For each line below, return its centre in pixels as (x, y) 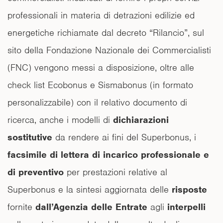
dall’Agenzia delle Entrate (91, 207)
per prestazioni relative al (115, 172)
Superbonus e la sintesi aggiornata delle (90, 189)
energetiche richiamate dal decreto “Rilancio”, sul (106, 32)
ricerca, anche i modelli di (60, 119)
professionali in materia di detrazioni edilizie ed (101, 15)
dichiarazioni (141, 119)
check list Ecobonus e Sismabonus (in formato (100, 85)
